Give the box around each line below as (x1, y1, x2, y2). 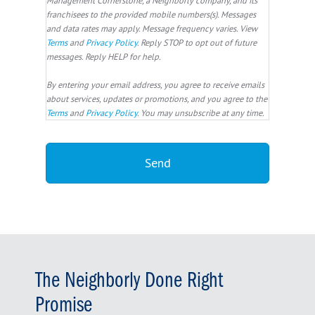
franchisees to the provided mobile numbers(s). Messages (46, 8, 256, 20)
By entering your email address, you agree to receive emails (46, 78, 264, 90)
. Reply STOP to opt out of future (137, 36, 257, 48)
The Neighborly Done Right (35, 269, 224, 292)
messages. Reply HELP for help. (46, 50, 161, 62)
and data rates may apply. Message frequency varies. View (46, 22, 257, 34)
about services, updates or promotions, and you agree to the (46, 92, 267, 104)
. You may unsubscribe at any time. (137, 106, 264, 118)
